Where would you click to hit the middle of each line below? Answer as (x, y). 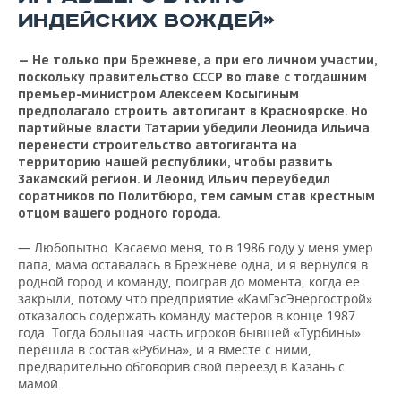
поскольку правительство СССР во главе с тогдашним (192, 77)
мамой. (40, 383)
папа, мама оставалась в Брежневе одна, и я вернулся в (193, 264)
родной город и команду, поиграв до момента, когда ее (189, 281)
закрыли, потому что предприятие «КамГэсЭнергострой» (195, 298)
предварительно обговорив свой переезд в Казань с (181, 366)
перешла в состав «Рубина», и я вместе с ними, (165, 349)
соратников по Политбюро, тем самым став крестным (196, 196)
